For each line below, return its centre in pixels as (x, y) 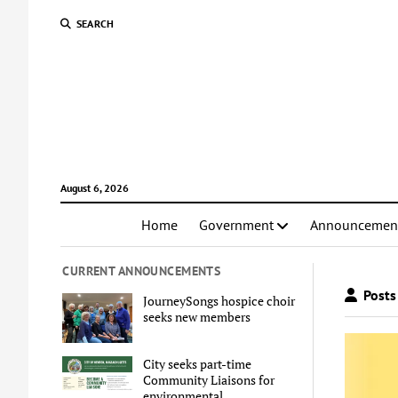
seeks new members (197, 316)
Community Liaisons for (209, 380)
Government (236, 225)
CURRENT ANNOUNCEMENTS (142, 271)
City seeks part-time (198, 364)
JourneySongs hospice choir (219, 300)
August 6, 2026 (94, 188)
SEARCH (95, 24)
